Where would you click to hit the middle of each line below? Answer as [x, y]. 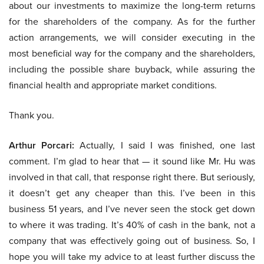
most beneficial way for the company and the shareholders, [132, 53]
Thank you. [32, 115]
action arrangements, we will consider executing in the [132, 37]
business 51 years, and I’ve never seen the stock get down [132, 209]
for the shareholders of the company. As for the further [132, 22]
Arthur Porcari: [42, 146]
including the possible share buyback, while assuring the [132, 69]
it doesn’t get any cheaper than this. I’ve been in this [132, 193]
